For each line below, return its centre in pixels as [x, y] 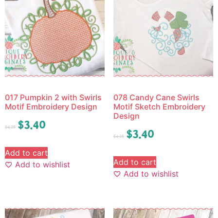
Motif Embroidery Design [51, 106]
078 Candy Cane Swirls [156, 97]
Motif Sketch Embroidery [159, 106]
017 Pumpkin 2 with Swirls [53, 97]
